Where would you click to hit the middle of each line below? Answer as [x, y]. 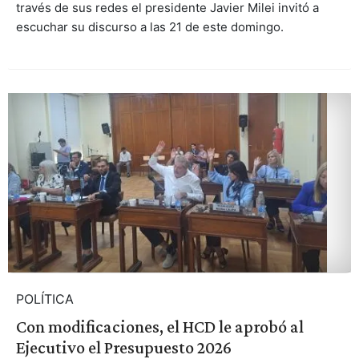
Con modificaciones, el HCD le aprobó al [159, 327]
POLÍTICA [44, 299]
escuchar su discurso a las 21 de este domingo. [149, 26]
